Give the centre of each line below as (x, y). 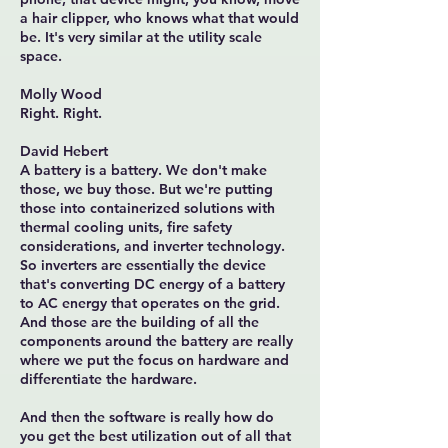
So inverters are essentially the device (143, 265)
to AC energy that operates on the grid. (150, 303)
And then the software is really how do (147, 417)
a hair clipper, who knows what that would (159, 18)
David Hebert (64, 151)
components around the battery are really (156, 341)
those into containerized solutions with (147, 208)
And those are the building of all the (139, 322)
